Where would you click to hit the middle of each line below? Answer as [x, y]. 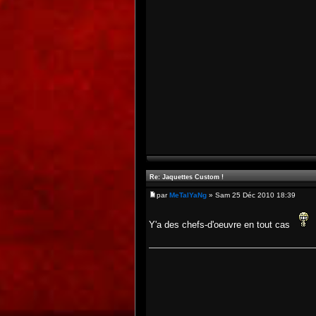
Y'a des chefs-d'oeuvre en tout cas [221, 225]
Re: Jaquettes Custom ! [187, 177]
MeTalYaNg [188, 195]
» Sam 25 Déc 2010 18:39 [251, 195]
